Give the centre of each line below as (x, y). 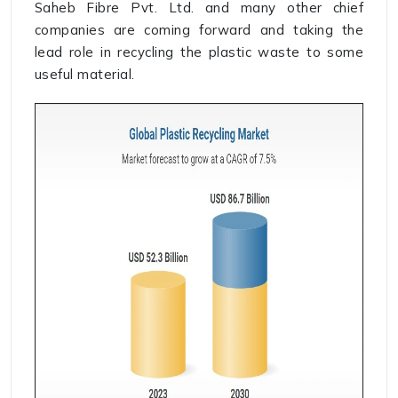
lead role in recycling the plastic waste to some (199, 52)
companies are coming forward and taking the (199, 30)
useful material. (84, 75)
